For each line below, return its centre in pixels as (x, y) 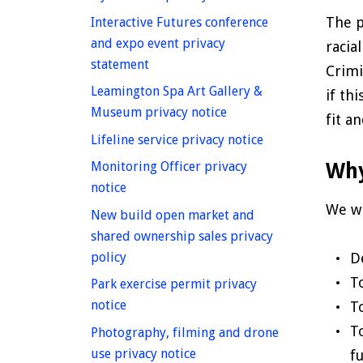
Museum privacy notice (159, 113)
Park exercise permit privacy (174, 284)
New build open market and (173, 215)
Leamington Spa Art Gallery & (177, 92)
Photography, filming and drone (185, 332)
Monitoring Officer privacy (169, 167)
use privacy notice (143, 353)
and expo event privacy (158, 43)
